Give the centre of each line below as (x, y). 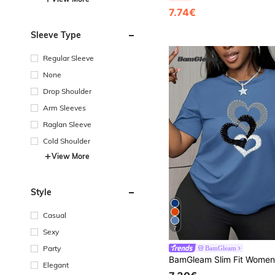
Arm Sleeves (64, 107)
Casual (55, 215)
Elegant (56, 265)
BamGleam (221, 248)
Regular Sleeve (68, 58)
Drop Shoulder (67, 91)
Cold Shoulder (67, 141)
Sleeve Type (56, 35)
